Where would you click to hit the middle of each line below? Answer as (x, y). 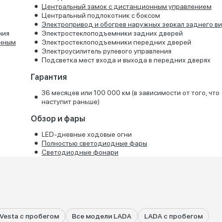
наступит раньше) (70, 102)
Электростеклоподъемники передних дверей (116, 42)
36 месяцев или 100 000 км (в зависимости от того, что (130, 93)
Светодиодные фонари (80, 152)
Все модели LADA (102, 216)
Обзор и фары (58, 119)
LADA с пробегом (173, 216)
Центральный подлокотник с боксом (101, 15)
